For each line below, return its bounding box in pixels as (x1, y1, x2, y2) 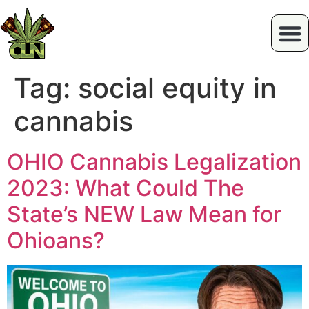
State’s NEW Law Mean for (7, 201, 281, 228)
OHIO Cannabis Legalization (7, 148, 301, 176)
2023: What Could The (7, 175, 244, 202)
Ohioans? (7, 227, 105, 255)
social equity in (78, 71, 277, 106)
